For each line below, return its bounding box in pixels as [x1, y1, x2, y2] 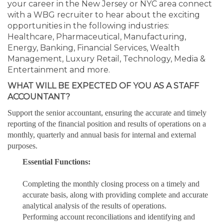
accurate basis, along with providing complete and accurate [22, 190, 208, 199]
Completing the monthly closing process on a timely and [22, 179, 199, 188]
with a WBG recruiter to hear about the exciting [7, 10, 200, 19]
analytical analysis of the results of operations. [22, 201, 166, 210]
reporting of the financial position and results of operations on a [7, 119, 206, 128]
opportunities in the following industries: [7, 21, 169, 30]
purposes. [7, 141, 37, 150]
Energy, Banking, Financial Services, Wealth [7, 43, 179, 52]
